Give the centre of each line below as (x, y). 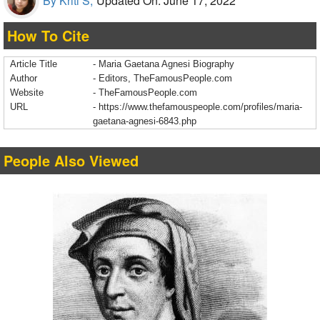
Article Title (34, 64)
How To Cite (48, 36)
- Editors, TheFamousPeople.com (162, 79)
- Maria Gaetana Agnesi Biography (164, 64)
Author (24, 79)
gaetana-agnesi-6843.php (145, 121)
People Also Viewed (71, 161)
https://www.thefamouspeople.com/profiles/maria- (200, 107)
